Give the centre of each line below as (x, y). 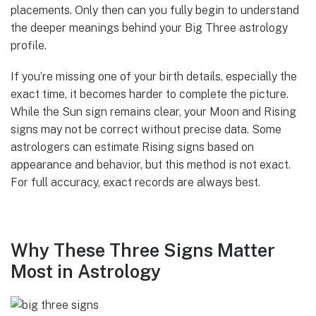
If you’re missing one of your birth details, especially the (154, 77)
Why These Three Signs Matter (143, 250)
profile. (29, 46)
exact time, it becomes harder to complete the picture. (150, 95)
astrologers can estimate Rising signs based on (132, 147)
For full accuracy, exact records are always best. (135, 183)
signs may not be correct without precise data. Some (146, 130)
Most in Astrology (86, 271)
